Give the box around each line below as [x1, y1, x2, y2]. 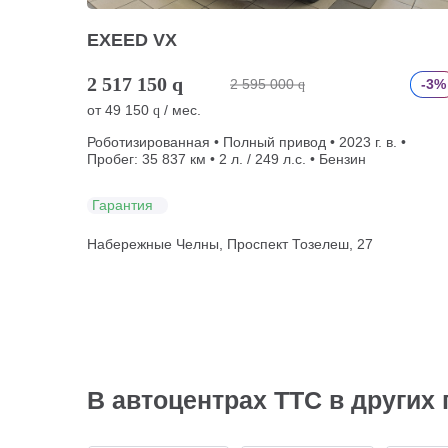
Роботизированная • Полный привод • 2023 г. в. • [87, 134, 406, 150]
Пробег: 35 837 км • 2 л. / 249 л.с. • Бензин [87, 151, 366, 167]
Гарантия [92, 196, 153, 213]
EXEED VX [87, 30, 177, 50]
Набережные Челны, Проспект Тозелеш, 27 [87, 236, 373, 252]
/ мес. [160, 102, 201, 118]
